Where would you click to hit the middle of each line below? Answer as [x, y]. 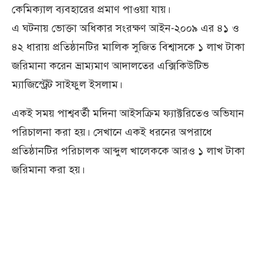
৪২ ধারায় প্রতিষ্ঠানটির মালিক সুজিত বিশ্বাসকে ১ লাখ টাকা [128, 47]
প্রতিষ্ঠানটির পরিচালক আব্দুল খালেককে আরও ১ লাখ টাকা [128, 151]
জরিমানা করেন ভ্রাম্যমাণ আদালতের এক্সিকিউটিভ [110, 66]
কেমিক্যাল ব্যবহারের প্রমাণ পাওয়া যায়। [91, 9]
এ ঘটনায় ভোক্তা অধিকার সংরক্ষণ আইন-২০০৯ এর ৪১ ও [125, 28]
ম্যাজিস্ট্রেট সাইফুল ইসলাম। [67, 85]
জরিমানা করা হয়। [48, 170]
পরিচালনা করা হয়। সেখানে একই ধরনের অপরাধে [112, 132]
